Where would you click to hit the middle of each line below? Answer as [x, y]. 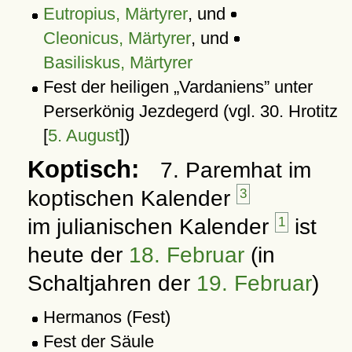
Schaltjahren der [112, 283]
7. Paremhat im [235, 170]
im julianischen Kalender [151, 227]
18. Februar [186, 255]
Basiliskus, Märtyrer [117, 62]
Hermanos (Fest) [106, 317]
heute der [78, 255]
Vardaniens [221, 87]
